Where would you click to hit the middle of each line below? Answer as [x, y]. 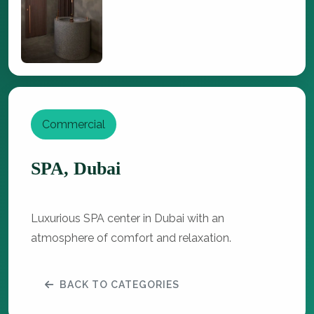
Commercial [74, 125]
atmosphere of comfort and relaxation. [131, 238]
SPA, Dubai [76, 169]
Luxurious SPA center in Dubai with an [128, 219]
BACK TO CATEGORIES [120, 285]
